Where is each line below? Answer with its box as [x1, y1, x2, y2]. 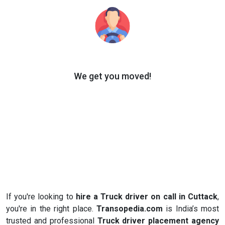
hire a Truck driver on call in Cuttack [75, 192, 218, 202]
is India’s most [162, 204, 219, 214]
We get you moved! [74, 71, 151, 82]
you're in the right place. [6, 204, 96, 214]
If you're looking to [6, 192, 76, 202]
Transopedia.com [96, 204, 163, 214]
